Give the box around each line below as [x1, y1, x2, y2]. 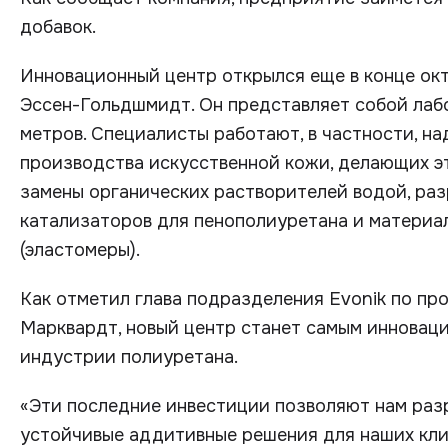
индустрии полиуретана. [20, 346, 238, 368]
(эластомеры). [20, 239, 140, 261]
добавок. [20, 16, 96, 38]
